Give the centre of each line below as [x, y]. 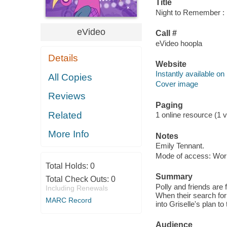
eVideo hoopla [179, 43]
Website [171, 64]
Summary [174, 177]
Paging [169, 105]
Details [63, 58]
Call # [166, 33]
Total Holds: [68, 166]
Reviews [67, 96]
